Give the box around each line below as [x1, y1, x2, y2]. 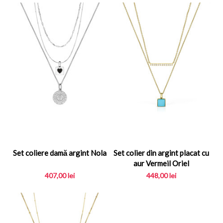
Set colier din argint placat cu [113, 148, 210, 157]
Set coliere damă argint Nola [12, 148, 107, 157]
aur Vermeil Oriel [133, 158, 190, 168]
